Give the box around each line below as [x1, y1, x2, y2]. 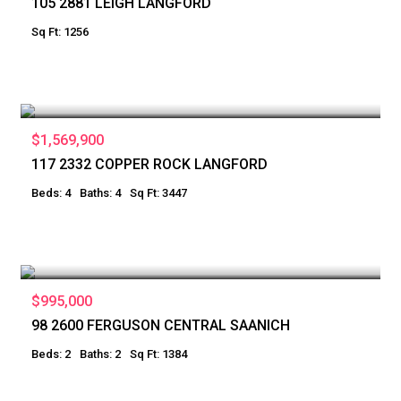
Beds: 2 [31, 346, 71, 361]
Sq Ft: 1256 [31, 24, 89, 38]
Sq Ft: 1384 [130, 346, 187, 361]
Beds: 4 [31, 185, 71, 200]
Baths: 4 [80, 185, 121, 200]
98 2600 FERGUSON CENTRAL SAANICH [31, 316, 290, 334]
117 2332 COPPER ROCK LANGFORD [31, 155, 268, 173]
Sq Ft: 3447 [130, 185, 187, 200]
